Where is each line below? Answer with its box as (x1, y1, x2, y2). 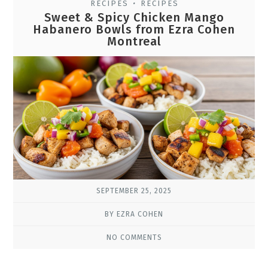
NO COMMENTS (106, 233, 162, 242)
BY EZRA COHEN (105, 210, 163, 219)
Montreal (106, 34, 162, 48)
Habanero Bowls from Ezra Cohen (33, 22, 235, 36)
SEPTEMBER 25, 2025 (96, 187, 172, 196)
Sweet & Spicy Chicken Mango (44, 10, 224, 25)
